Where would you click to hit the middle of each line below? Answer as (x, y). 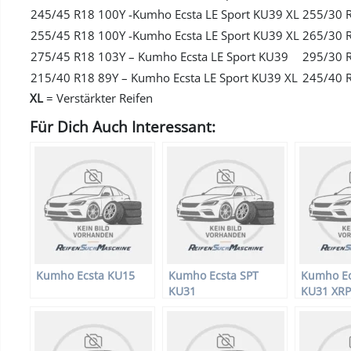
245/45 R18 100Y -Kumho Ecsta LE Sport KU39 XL (165, 14)
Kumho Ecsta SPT (213, 276)
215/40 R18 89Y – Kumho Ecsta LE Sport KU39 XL (164, 78)
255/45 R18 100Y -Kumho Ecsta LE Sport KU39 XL (165, 36)
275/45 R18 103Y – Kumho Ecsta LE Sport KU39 (159, 57)
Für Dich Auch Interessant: (123, 127)
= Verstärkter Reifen (98, 98)
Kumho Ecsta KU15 (85, 276)
